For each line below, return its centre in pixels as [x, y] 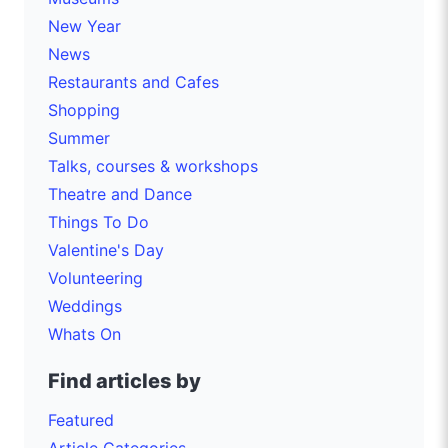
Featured [81, 419]
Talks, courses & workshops [153, 165]
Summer [79, 137]
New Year [84, 25]
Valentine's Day [106, 249]
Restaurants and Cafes [133, 81]
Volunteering [95, 277]
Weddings [85, 305]
